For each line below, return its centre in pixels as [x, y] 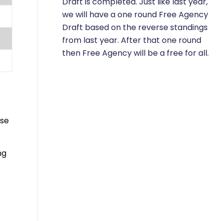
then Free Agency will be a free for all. [135, 53]
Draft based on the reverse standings [135, 27]
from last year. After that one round [132, 40]
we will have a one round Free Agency [135, 14]
